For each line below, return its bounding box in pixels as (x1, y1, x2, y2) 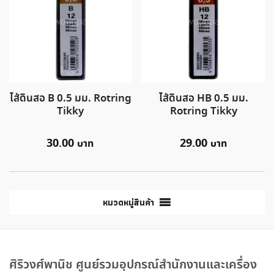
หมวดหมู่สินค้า (102, 196, 154, 210)
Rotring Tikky (169, 104, 237, 120)
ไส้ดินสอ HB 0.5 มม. (158, 91, 248, 107)
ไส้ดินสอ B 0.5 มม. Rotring (9, 91, 131, 107)
